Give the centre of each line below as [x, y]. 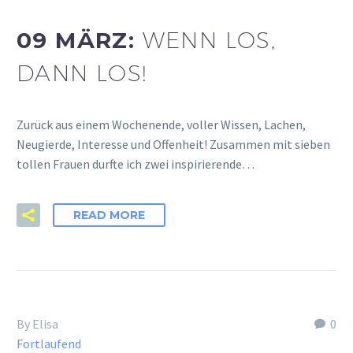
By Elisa [37, 324]
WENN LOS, [209, 40]
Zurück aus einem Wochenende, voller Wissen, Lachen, [161, 124]
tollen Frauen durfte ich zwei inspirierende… [136, 163]
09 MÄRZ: [80, 41]
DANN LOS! [82, 73]
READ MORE [109, 216]
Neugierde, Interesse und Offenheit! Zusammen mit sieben [173, 144]
